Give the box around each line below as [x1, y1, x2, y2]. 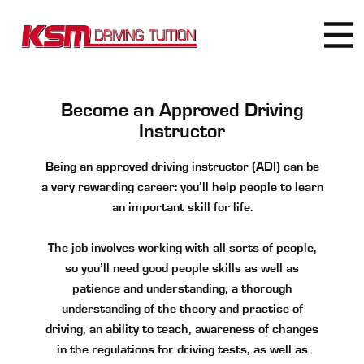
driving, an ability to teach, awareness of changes [45, 323, 318, 336]
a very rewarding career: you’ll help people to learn [41, 180, 323, 193]
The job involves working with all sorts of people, [47, 241, 317, 254]
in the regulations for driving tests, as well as [56, 343, 308, 356]
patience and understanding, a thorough [71, 282, 292, 295]
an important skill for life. [111, 201, 253, 214]
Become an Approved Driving [60, 101, 304, 120]
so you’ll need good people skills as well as [65, 262, 299, 275]
